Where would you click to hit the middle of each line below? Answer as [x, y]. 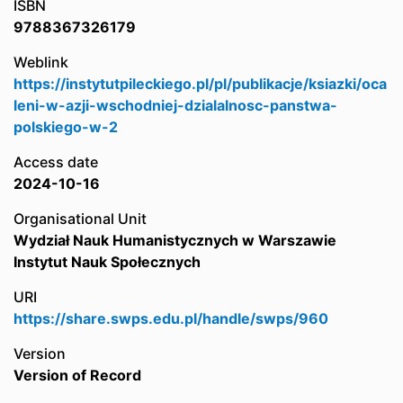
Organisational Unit [80, 219]
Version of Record [77, 375]
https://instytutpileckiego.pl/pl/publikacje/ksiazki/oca [200, 84]
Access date [56, 162]
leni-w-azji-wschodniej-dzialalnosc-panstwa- [175, 105]
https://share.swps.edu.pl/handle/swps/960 [171, 318]
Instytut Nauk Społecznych [107, 262]
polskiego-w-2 [66, 127]
